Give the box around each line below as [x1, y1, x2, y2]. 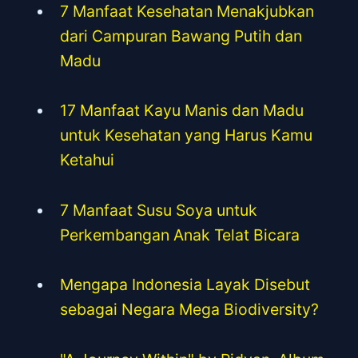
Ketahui [60, 150, 115, 170]
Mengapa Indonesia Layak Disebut [60, 275, 311, 295]
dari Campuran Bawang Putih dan [60, 26, 303, 46]
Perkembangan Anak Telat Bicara [60, 225, 300, 245]
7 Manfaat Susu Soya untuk [60, 200, 258, 220]
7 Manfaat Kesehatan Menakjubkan [60, 2, 315, 22]
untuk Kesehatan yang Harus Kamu [60, 125, 313, 145]
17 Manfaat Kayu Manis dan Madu [60, 101, 304, 121]
